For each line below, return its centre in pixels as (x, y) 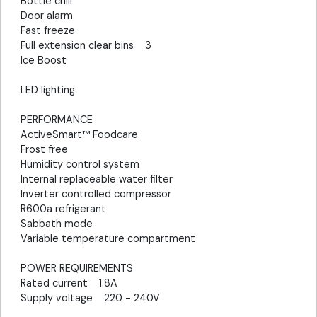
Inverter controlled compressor (102, 194)
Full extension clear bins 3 (86, 46)
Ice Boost (49, 60)
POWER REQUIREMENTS (77, 269)
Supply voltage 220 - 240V (90, 298)
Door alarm (52, 16)
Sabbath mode (62, 224)
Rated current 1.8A (69, 283)
